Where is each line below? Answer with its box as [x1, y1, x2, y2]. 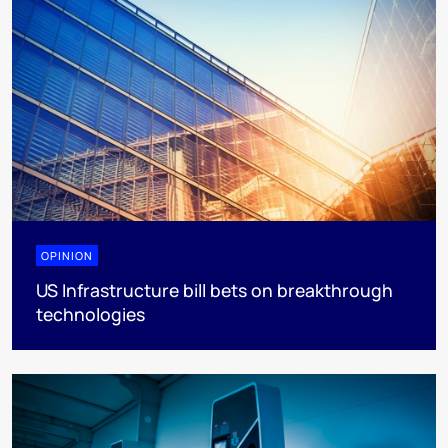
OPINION [41, 248, 93, 264]
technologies [36, 302, 145, 327]
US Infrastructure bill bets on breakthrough [36, 278, 393, 303]
